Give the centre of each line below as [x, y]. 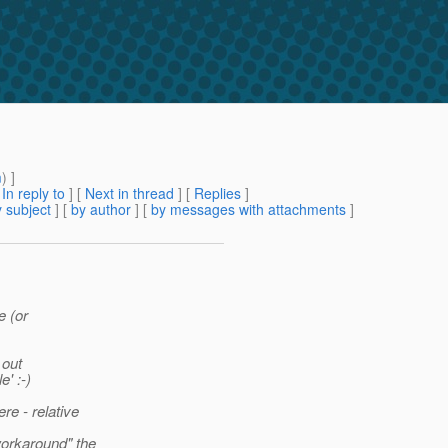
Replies [217, 193]
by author [101, 209]
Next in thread [129, 193]
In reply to [33, 193]
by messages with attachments [248, 209]
